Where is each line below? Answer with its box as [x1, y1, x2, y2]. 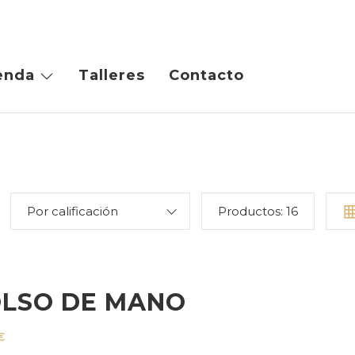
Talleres [78, 67, 145, 84]
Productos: [218, 204, 286, 219]
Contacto [169, 67, 244, 84]
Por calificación [27, 204, 118, 219]
